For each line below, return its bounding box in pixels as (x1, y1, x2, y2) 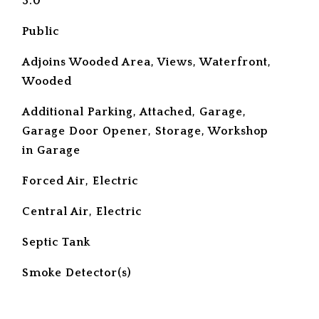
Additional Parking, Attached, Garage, (21, 105, 246, 118)
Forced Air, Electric (21, 174, 138, 187)
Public (21, 25, 59, 38)
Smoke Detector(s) (21, 266, 132, 279)
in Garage (21, 144, 80, 157)
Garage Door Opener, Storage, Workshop (21, 125, 268, 137)
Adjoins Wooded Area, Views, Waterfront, (21, 56, 271, 68)
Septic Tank (21, 236, 90, 249)
